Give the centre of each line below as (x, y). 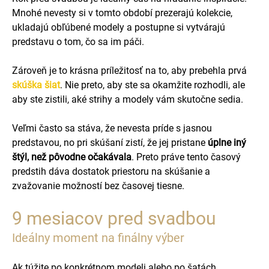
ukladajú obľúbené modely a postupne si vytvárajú (119, 27)
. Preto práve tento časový (186, 157)
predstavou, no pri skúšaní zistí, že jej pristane (110, 143)
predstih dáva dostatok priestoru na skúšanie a (111, 171)
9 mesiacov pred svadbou (114, 218)
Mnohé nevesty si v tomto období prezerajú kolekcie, (122, 13)
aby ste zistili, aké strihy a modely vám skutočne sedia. (128, 99)
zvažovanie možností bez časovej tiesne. (98, 186)
